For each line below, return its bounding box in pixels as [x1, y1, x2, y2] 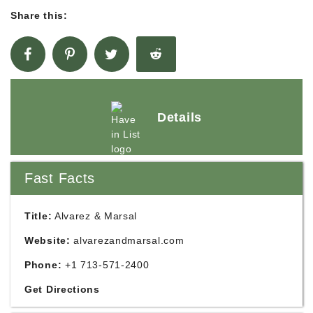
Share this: [10, 10, 68, 21]
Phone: [24, 259, 62, 270]
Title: [24, 210, 52, 221]
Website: [24, 235, 71, 246]
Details [157, 110, 202, 124]
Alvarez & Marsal [52, 210, 138, 221]
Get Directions [24, 284, 100, 295]
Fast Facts [24, 170, 95, 186]
